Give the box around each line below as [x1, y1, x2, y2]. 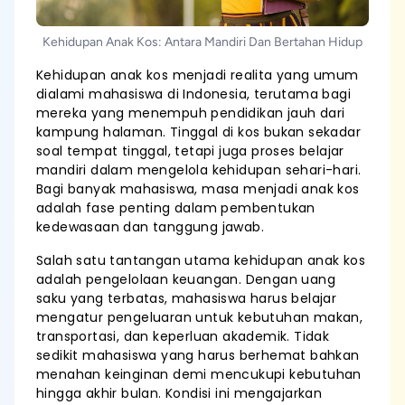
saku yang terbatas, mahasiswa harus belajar [36, 289, 337, 307]
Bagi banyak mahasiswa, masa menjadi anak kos [36, 180, 360, 198]
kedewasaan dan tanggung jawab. [36, 218, 264, 236]
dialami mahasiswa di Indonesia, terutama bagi [36, 85, 351, 103]
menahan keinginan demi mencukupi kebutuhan [36, 365, 362, 383]
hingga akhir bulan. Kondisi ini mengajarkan [36, 384, 323, 402]
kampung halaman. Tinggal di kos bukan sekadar [36, 123, 361, 141]
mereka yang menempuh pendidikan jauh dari [36, 104, 345, 122]
